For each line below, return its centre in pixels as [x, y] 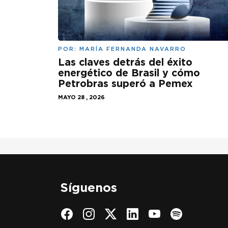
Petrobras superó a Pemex [125, 84]
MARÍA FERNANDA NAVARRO [133, 49]
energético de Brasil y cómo [129, 73]
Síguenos [89, 188]
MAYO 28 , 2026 [81, 97]
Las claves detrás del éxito [125, 62]
